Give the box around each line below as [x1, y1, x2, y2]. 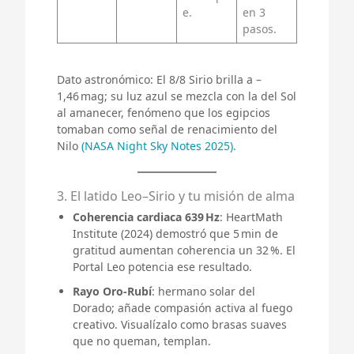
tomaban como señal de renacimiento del [57, 121, 277, 137]
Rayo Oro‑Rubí [73, 283, 152, 299]
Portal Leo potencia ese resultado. [73, 258, 252, 274]
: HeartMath [220, 209, 283, 224]
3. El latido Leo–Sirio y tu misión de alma [57, 186, 295, 205]
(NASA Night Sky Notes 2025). [81, 137, 236, 153]
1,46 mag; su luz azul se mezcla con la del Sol [57, 88, 296, 104]
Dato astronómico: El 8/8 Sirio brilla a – [57, 71, 262, 87]
